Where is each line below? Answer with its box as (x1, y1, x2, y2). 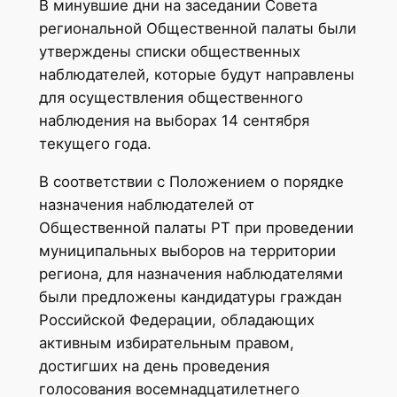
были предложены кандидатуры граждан (38, 287, 342, 306)
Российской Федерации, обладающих (38, 310, 315, 329)
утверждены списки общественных (38, 42, 300, 60)
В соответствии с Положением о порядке (38, 172, 344, 191)
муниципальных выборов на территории (38, 241, 336, 260)
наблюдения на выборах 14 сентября (38, 111, 309, 129)
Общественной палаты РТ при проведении (38, 218, 354, 237)
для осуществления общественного (38, 88, 303, 106)
